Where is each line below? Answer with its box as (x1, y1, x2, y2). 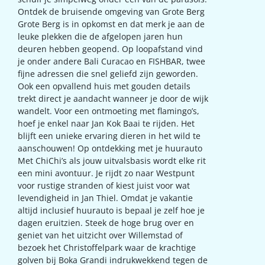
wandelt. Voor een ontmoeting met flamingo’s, (18, 105, 199, 117)
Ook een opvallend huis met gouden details (18, 80, 190, 92)
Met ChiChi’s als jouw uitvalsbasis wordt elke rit (18, 154, 206, 166)
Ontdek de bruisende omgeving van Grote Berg (18, 5, 205, 17)
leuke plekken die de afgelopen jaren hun (18, 30, 183, 42)
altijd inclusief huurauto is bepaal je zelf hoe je (18, 204, 205, 216)
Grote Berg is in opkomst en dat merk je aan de (18, 18, 205, 30)
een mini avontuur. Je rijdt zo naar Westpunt (18, 167, 195, 179)
